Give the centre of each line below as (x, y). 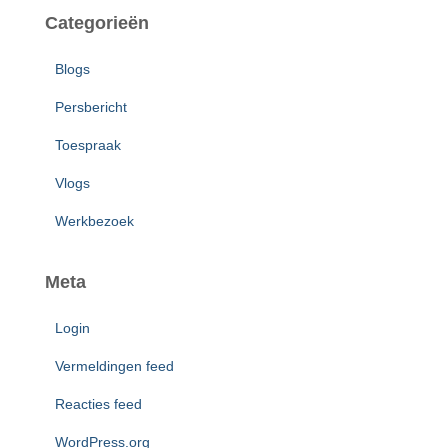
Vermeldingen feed (114, 366)
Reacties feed (98, 404)
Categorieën (97, 23)
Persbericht (91, 107)
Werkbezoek (94, 221)
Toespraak (88, 145)
